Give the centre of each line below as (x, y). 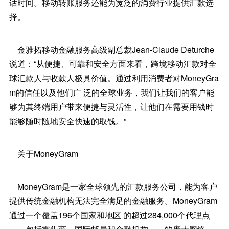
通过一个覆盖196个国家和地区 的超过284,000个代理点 (109, 215)
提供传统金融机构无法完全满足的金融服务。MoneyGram (113, 201)
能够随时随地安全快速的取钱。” (67, 121)
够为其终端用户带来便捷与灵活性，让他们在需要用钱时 (111, 107)
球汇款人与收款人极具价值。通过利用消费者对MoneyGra (114, 78)
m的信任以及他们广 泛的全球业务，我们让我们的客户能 (111, 92)
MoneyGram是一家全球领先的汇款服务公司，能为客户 (113, 186)
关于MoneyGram (43, 154)
